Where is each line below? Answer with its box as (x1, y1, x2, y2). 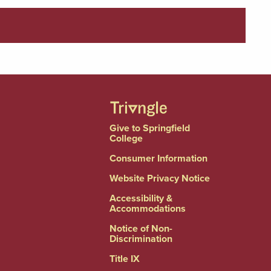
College (109, 131, 143, 145)
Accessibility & (109, 191, 173, 205)
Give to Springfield (109, 120, 191, 135)
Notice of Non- (109, 221, 173, 235)
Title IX (109, 251, 140, 266)
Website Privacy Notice (109, 171, 211, 185)
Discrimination (109, 231, 173, 246)
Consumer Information (109, 151, 208, 165)
